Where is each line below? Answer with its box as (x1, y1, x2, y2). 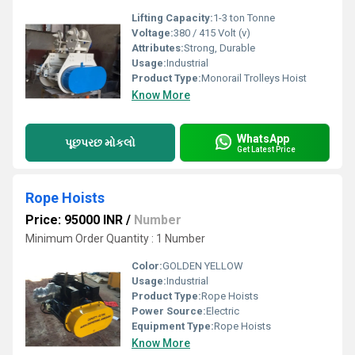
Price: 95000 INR (25, 212, 123, 227)
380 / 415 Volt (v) (174, 27, 250, 39)
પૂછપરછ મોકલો (65, 136, 136, 149)
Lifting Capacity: (132, 12, 213, 24)
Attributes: (132, 42, 184, 54)
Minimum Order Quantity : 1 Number (25, 232, 205, 245)
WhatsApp (237, 132, 289, 145)
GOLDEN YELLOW (162, 260, 243, 272)
